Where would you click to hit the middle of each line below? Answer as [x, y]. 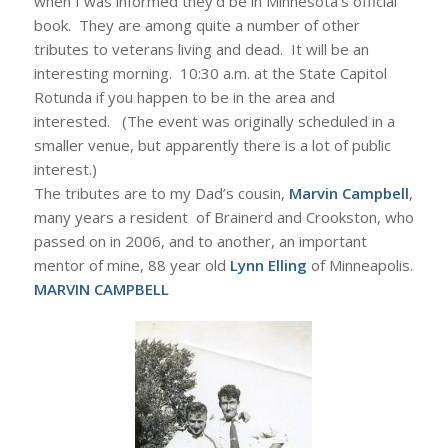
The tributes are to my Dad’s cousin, [161, 192]
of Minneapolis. [359, 264]
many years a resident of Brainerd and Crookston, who [223, 216]
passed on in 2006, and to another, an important [200, 240]
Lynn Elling [268, 264]
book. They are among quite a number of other [196, 24]
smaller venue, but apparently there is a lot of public [212, 144]
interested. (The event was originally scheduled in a [214, 120]
